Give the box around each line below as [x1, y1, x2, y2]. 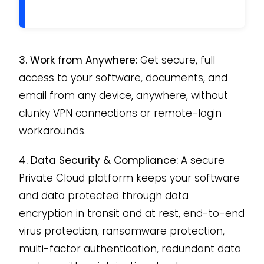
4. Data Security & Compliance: [18, 153, 178, 167]
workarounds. [18, 123, 86, 138]
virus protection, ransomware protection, [18, 223, 225, 238]
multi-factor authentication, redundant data [18, 241, 241, 256]
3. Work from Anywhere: [18, 52, 137, 67]
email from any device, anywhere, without [18, 88, 228, 103]
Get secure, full [137, 52, 215, 67]
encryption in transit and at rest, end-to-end [18, 206, 245, 220]
